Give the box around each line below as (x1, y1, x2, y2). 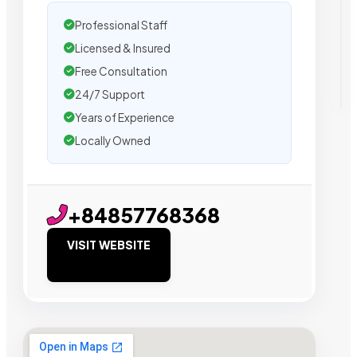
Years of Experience (75, 110, 175, 124)
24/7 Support (75, 87, 145, 101)
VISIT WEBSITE (67, 237, 151, 252)
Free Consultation (75, 64, 167, 78)
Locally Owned (75, 133, 151, 147)
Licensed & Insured (75, 41, 171, 55)
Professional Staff (75, 18, 167, 32)
